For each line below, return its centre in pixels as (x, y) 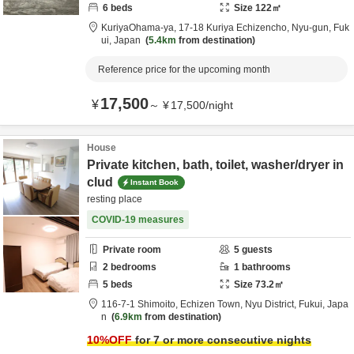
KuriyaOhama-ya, (140, 28)
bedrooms (132, 267)
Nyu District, (272, 304)
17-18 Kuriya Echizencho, (235, 28)
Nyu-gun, (313, 28)
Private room (132, 250)
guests (256, 250)
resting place (115, 199)
